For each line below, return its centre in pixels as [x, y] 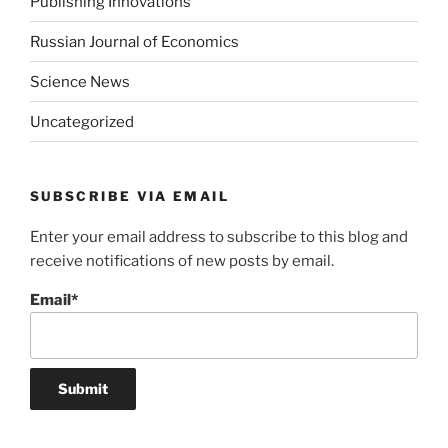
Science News [80, 81]
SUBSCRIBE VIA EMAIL [129, 196]
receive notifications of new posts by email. [182, 260]
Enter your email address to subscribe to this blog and [219, 236]
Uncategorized [82, 121]
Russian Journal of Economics [134, 41]
